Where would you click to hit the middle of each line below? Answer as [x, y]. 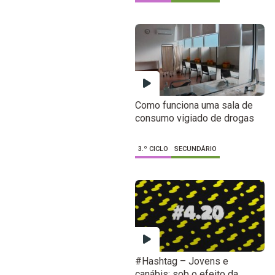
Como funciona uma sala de [194, 106]
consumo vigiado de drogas [194, 118]
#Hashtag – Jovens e [181, 261]
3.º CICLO [153, 149]
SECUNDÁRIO [195, 149]
